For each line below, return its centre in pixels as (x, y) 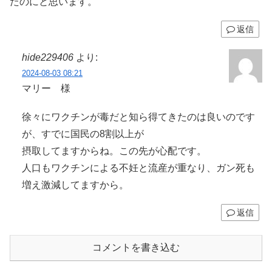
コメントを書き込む (136, 247)
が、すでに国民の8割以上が (83, 134)
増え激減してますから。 (75, 185)
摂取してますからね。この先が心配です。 (114, 151)
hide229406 (48, 57)
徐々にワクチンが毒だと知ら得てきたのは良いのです (138, 117)
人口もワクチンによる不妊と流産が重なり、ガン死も (138, 168)
